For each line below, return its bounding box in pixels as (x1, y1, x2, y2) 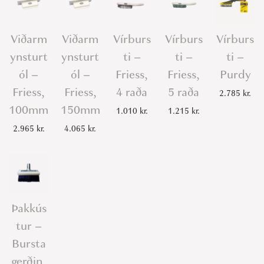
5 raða (168, 84, 200, 100)
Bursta (11, 236, 46, 252)
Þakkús (11, 200, 47, 217)
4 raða (116, 84, 148, 100)
